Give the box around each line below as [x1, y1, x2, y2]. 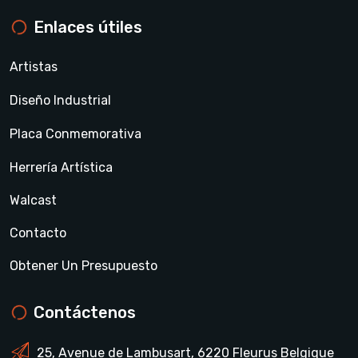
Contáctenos [34, 302, 136, 322]
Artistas [10, 58, 58, 74]
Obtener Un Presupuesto [10, 257, 157, 273]
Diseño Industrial [10, 92, 111, 108]
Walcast [10, 192, 57, 208]
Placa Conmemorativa [10, 125, 141, 141]
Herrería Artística [10, 159, 113, 175]
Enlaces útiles [34, 17, 142, 37]
